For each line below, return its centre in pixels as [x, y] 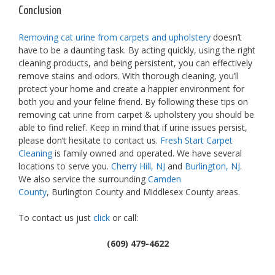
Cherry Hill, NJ [138, 166]
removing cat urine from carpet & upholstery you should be [136, 114]
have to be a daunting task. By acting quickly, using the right [137, 50]
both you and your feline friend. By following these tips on [133, 101]
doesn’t [226, 37]
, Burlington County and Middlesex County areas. [143, 192]
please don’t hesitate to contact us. [89, 140]
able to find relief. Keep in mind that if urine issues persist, [133, 127]
